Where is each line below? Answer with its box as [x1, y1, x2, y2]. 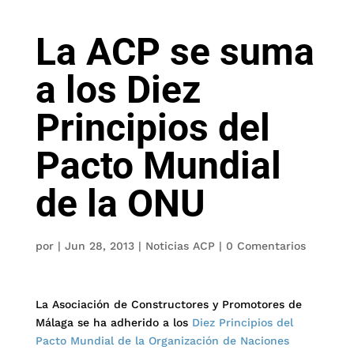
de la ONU [35, 181, 205, 226]
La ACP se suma [35, 29, 314, 74]
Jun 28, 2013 [64, 239, 134, 252]
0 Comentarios [225, 239, 306, 252]
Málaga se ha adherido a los [35, 316, 192, 329]
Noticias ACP [145, 239, 215, 252]
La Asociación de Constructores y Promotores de [35, 298, 302, 311]
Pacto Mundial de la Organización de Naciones [35, 334, 289, 347]
